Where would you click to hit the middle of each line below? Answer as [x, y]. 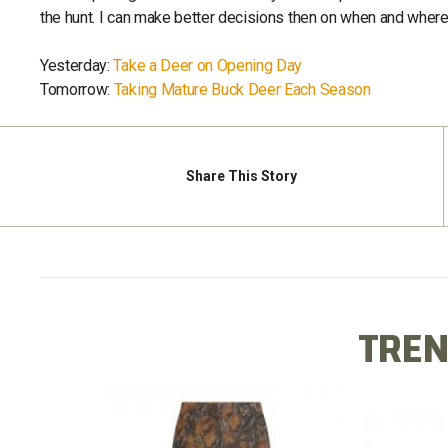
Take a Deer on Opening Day [208, 65]
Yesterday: [77, 65]
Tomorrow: [77, 89]
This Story [261, 176]
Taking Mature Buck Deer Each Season [242, 89]
